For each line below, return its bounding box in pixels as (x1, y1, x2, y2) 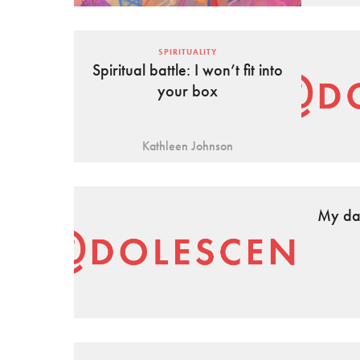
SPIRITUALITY (157, 47, 217, 58)
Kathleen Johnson (141, 137, 233, 155)
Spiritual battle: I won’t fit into (92, 59, 283, 81)
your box (157, 80, 218, 102)
